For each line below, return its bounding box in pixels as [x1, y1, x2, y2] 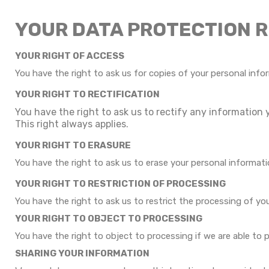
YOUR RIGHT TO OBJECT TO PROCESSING [15, 213, 202, 224]
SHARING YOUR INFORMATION [15, 248, 150, 259]
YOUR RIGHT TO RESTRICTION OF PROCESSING [15, 178, 226, 189]
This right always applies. [15, 118, 128, 130]
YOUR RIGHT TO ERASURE [15, 140, 131, 151]
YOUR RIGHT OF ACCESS [15, 50, 124, 61]
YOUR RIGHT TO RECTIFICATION [15, 89, 160, 100]
